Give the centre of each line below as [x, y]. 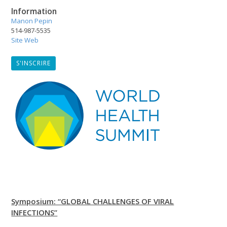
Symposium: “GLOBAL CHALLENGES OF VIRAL [93, 201]
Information [34, 11]
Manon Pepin [32, 21]
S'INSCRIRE [34, 63]
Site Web [25, 40]
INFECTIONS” [34, 212]
